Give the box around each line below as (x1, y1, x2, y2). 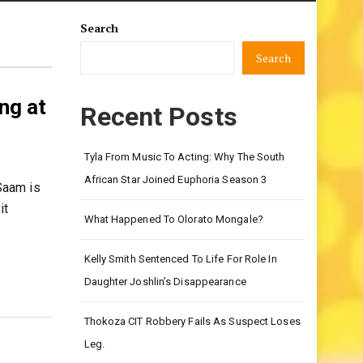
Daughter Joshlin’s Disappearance (83, 307, 246, 319)
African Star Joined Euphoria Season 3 (83, 205, 267, 217)
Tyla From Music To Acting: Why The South (83, 182, 285, 194)
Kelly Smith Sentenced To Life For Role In (83, 284, 277, 297)
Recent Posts (79, 133, 237, 164)
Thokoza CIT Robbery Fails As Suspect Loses (83, 347, 301, 359)
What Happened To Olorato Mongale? (83, 245, 263, 257)
